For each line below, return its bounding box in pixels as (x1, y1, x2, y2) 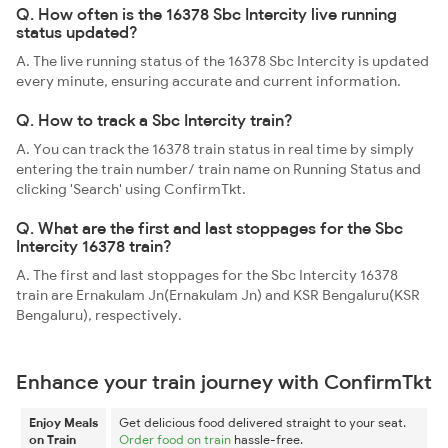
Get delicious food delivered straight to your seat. (119, 415, 406, 430)
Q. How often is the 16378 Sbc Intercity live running (16, 4, 397, 24)
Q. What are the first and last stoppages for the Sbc (16, 218, 403, 238)
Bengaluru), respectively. (16, 306, 182, 324)
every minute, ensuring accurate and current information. (16, 72, 401, 90)
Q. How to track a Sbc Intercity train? (16, 110, 293, 130)
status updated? (16, 22, 138, 42)
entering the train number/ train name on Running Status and (16, 160, 421, 178)
